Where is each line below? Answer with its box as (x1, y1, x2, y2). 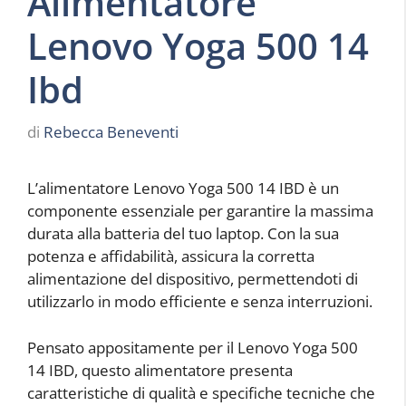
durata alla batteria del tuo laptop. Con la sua (27, 223, 339, 245)
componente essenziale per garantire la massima (27, 200, 373, 222)
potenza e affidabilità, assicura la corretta (27, 246, 314, 267)
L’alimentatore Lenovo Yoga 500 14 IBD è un (27, 178, 339, 199)
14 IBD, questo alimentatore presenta (27, 359, 293, 381)
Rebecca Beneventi (43, 121, 179, 143)
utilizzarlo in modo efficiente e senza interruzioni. (27, 291, 372, 313)
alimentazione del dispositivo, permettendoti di (27, 268, 358, 290)
